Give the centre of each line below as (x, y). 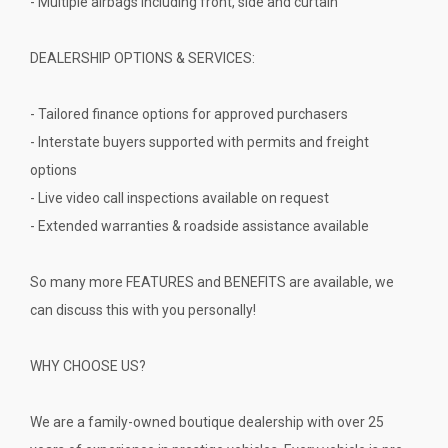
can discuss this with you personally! (143, 310)
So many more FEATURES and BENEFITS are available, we (212, 282)
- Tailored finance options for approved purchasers (189, 114)
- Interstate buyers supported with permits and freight (199, 142)
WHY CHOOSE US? (88, 366)
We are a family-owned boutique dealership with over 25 (207, 422)
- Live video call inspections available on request (179, 198)
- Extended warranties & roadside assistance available (199, 226)
